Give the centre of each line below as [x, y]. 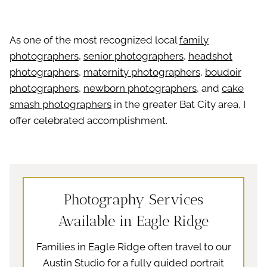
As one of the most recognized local [94, 40]
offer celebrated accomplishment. [89, 121]
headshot [210, 56]
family [194, 40]
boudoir [223, 72]
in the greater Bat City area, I [178, 105]
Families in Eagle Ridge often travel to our [133, 247]
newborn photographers [140, 89]
